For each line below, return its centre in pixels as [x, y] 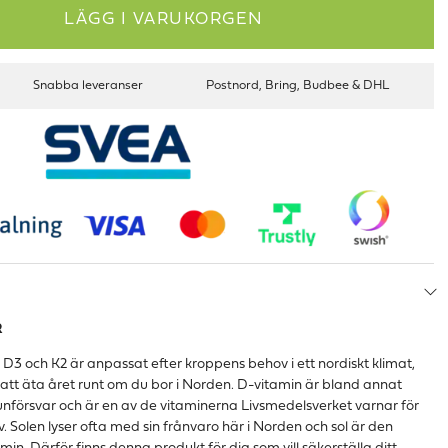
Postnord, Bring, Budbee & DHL [297, 86]
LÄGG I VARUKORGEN [164, 19]
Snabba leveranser [88, 86]
